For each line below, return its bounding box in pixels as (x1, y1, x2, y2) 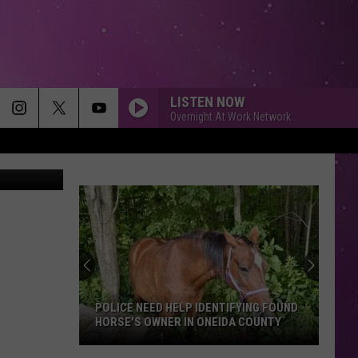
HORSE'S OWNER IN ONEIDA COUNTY (95, 315, 281, 329)
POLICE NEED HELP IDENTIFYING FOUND (95, 300, 298, 315)
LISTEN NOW (170, 93, 245, 110)
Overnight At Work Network (170, 109, 291, 123)
